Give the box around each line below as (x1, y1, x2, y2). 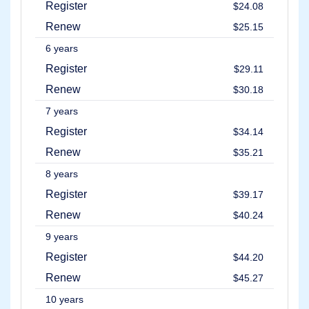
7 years (46, 106, 78, 117)
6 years (46, 43, 78, 54)
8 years (46, 168, 78, 180)
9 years (46, 231, 78, 243)
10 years (46, 294, 83, 306)
